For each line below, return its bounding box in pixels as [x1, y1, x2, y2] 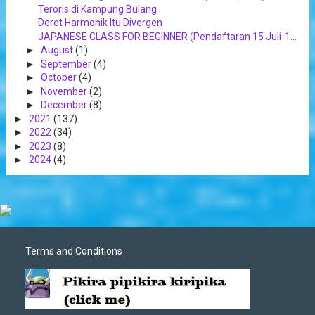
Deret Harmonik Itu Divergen [37, 17, 162, 29]
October [40, 72, 79, 84]
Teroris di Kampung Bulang [37, 3, 157, 15]
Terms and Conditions [25, 245, 123, 257]
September [40, 58, 94, 70]
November [40, 85, 89, 97]
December [40, 99, 89, 111]
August [40, 44, 75, 56]
